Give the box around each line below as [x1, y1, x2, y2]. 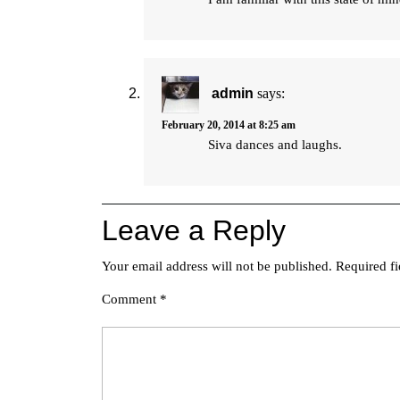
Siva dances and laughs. [208, 137, 343, 152]
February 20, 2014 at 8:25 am [162, 119, 296, 131]
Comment [102, 292, 160, 306]
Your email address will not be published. [102, 259, 332, 273]
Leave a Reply [102, 214, 286, 246]
